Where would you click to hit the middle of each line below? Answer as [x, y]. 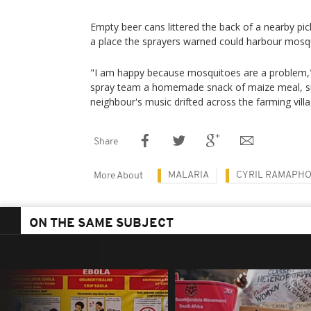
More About [118, 176]
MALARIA [188, 175]
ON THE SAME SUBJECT [101, 224]
